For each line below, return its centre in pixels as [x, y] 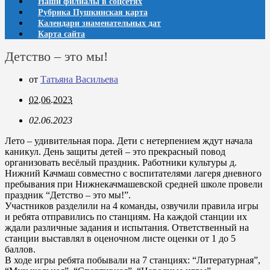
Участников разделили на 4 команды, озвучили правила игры [132, 206]
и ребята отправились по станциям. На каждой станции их [126, 217]
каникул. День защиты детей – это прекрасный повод [115, 152]
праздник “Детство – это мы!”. [68, 195]
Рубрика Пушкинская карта [93, 12]
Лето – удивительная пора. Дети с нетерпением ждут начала [129, 141]
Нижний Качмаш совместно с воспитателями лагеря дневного [133, 173]
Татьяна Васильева [79, 79]
